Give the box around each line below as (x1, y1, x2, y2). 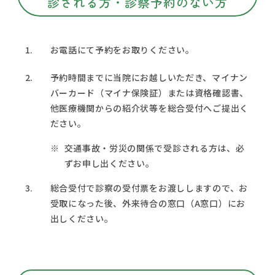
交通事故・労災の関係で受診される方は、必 (64, 141, 245, 154)
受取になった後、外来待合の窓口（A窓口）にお (50, 196, 246, 209)
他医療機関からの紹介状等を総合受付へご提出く (50, 101, 249, 114)
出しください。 (50, 212, 114, 225)
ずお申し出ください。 (64, 157, 155, 169)
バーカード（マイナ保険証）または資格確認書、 (50, 86, 249, 99)
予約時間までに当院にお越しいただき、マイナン (50, 71, 248, 83)
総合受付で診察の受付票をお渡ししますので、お (50, 181, 248, 194)
